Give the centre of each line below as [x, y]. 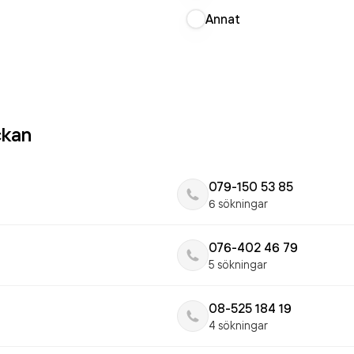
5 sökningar [238, 264]
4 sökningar [238, 325]
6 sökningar [238, 203]
